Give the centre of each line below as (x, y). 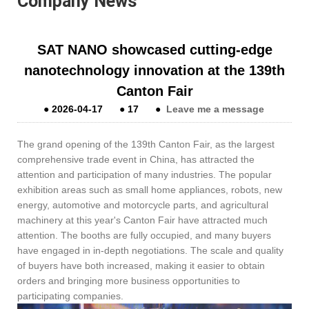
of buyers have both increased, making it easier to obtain (141, 265)
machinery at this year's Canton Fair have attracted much (142, 220)
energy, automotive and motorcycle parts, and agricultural (143, 205)
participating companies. (70, 296)
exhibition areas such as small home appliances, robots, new (150, 189)
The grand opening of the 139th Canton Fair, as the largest (146, 144)
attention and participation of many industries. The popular (144, 174)
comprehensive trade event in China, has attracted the (136, 159)
